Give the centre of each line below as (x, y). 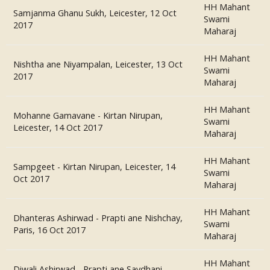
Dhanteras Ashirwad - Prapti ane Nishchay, (98, 218)
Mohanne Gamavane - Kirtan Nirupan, (88, 115)
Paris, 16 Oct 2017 (49, 230)
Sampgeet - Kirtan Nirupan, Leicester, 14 (94, 167)
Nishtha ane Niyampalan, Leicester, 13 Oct (98, 64)
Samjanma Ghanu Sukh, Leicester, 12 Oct (95, 13)
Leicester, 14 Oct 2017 (58, 127)
